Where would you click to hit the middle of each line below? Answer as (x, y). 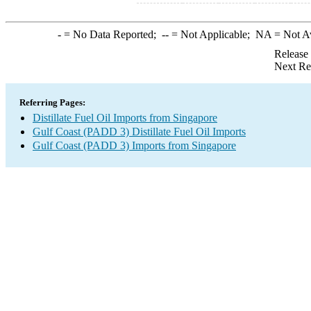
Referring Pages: (52, 102)
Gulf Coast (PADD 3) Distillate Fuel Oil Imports (139, 132)
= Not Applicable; (212, 34)
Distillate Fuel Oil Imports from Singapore (125, 118)
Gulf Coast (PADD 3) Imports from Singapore (134, 145)
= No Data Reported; (111, 34)
